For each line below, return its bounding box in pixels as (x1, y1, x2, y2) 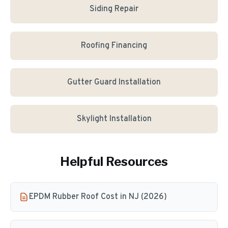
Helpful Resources (60, 154, 168, 169)
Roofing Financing (81, 41, 147, 51)
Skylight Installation (76, 114, 152, 124)
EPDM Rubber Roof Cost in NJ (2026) (29, 192, 167, 202)
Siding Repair (90, 4, 138, 14)
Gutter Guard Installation (67, 77, 161, 88)
